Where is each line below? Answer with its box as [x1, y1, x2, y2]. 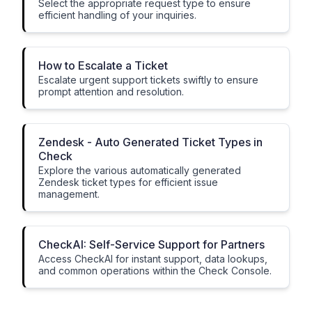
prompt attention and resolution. [38, 86, 184, 97]
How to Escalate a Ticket [38, 58, 168, 72]
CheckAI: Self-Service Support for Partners [38, 237, 265, 251]
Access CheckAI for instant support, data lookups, [38, 253, 267, 265]
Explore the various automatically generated [38, 164, 241, 176]
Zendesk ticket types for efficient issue [38, 176, 218, 188]
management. [38, 188, 100, 200]
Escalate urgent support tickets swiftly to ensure [38, 74, 258, 86]
